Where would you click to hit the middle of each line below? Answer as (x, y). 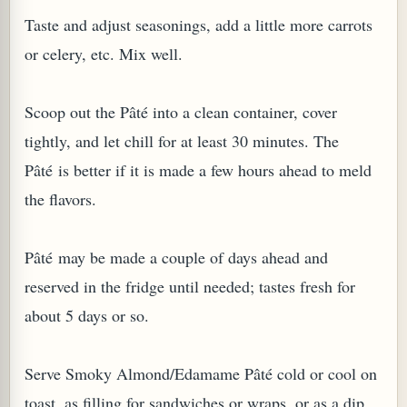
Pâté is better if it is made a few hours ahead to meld (198, 170)
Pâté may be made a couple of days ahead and (176, 257)
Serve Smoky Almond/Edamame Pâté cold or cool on (201, 373)
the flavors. (63, 199)
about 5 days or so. (87, 315)
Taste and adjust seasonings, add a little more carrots (199, 25)
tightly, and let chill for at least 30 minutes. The (182, 141)
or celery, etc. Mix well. (104, 54)
